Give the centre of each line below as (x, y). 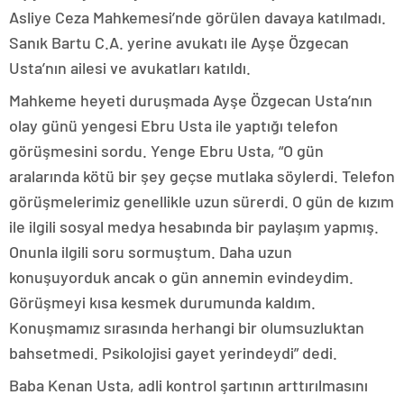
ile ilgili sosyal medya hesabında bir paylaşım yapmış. (194, 227)
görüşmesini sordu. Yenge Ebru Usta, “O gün (166, 151)
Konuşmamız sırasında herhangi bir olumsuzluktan (187, 328)
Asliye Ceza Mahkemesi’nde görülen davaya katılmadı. (197, 18)
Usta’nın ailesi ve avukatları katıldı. (130, 68)
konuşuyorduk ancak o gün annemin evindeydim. (181, 277)
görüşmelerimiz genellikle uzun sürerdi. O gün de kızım (202, 202)
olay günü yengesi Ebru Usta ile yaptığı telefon (174, 126)
